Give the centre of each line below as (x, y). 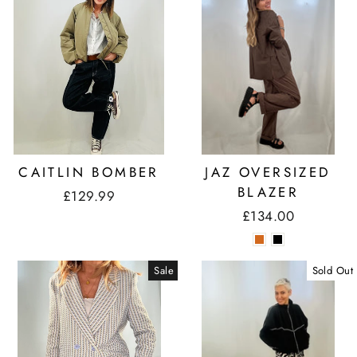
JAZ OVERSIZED (268, 172)
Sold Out (332, 270)
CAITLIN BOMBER (89, 172)
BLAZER (268, 192)
